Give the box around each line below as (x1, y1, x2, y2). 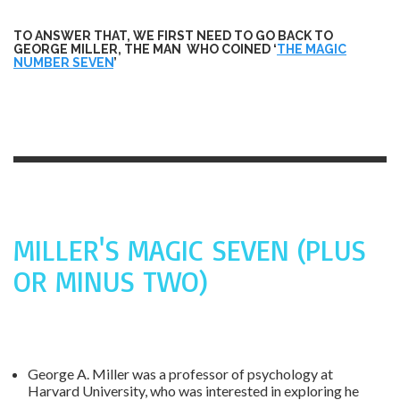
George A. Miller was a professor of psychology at (28, 364, 333, 382)
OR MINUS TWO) (13, 262, 208, 299)
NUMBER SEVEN (13, 54, 113, 70)
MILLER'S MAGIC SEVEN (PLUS (13, 231, 366, 268)
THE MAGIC (277, 41, 346, 56)
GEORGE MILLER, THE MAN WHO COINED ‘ (13, 41, 277, 56)
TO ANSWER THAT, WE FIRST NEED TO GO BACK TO (13, 28, 333, 43)
